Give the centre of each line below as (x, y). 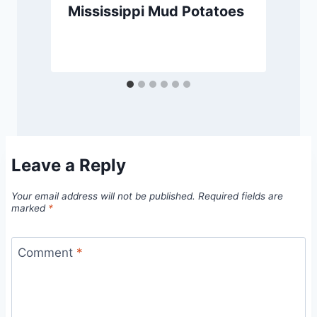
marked (30, 208)
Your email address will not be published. (103, 196)
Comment (47, 253)
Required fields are (241, 196)
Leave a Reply (69, 165)
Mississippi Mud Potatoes (156, 12)
